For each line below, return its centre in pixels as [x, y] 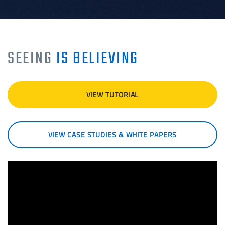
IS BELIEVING [97, 59]
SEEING [32, 59]
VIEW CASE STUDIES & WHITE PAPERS [113, 134]
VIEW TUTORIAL [113, 95]
